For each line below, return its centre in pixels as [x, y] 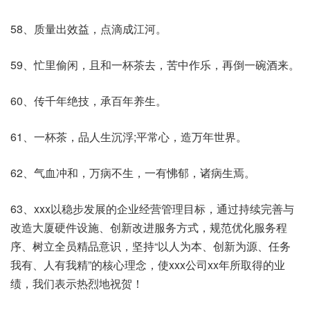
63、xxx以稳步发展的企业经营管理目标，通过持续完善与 [152, 209]
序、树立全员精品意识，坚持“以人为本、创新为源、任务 [151, 246]
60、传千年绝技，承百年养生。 [89, 101]
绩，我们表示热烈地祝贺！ [77, 283]
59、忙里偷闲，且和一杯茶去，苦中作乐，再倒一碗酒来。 [155, 65]
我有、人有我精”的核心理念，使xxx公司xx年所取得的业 [148, 265]
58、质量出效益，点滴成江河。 [89, 29]
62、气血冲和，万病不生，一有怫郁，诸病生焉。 [133, 173]
